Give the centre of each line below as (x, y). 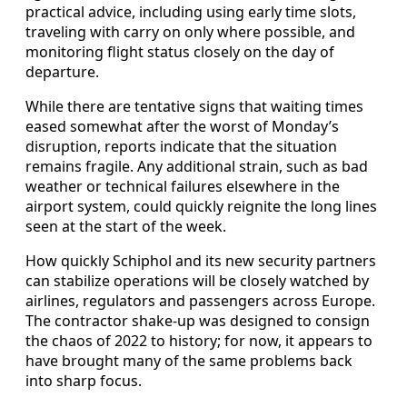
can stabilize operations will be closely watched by (197, 280)
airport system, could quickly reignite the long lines (201, 206)
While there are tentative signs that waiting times (194, 106)
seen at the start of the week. (126, 226)
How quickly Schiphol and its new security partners (201, 260)
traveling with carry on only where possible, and (190, 31)
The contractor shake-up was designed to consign (198, 320)
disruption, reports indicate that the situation (181, 146)
